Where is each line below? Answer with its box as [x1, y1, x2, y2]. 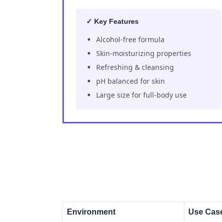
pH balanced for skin [96, 76, 165, 86]
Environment [67, 207, 115, 216]
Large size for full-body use [96, 90, 187, 100]
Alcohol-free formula [96, 34, 165, 44]
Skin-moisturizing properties [96, 48, 191, 58]
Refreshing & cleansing [96, 62, 174, 72]
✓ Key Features [86, 17, 139, 25]
